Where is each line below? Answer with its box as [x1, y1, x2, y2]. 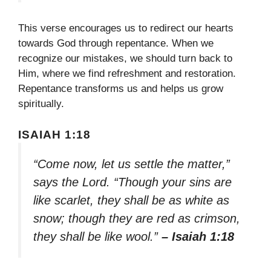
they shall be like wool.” [33, 229, 162, 243]
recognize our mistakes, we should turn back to [18, 53, 232, 65]
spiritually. [18, 98, 64, 110]
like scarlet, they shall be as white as [33, 193, 229, 207]
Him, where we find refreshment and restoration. [18, 68, 236, 80]
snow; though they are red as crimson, [33, 211, 240, 225]
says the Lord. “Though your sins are [33, 175, 232, 189]
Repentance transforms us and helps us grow [18, 83, 223, 95]
